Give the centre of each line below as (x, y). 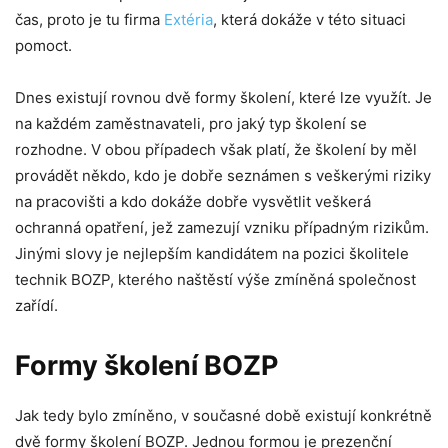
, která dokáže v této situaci (309, 19)
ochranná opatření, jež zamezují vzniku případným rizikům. (222, 227)
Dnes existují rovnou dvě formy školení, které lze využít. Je (223, 97)
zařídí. (38, 305)
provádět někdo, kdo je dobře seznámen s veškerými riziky (223, 175)
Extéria (188, 19)
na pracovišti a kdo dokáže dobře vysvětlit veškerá (193, 201)
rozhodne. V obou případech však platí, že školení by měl (216, 149)
